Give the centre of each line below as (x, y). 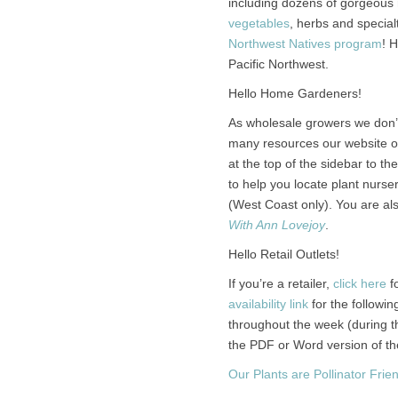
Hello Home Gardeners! (295, 93)
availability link (268, 304)
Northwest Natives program (305, 44)
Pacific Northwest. (278, 64)
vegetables (259, 23)
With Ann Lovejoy (276, 225)
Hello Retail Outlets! (283, 254)
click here (359, 283)
